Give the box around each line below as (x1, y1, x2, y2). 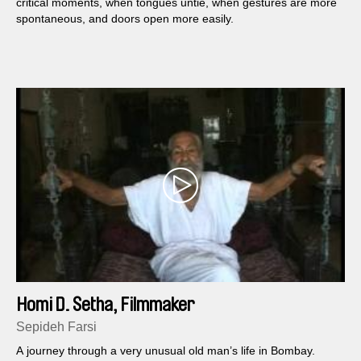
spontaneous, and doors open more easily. (16, 12, 234, 26)
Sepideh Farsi (16, 320, 97, 334)
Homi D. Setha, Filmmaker (16, 295, 194, 315)
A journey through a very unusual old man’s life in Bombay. (16, 344, 315, 358)
